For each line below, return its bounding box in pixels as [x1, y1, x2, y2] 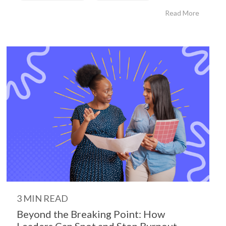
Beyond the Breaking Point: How [17, 208, 165, 220]
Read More [165, 9, 199, 17]
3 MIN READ [17, 193, 68, 204]
